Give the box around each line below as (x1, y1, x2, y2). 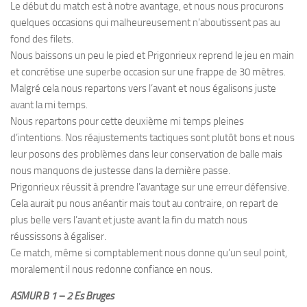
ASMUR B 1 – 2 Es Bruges (10, 290, 114, 302)
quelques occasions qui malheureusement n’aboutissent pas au (10, 16, 280, 29)
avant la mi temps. (10, 99, 88, 111)
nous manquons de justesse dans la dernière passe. (10, 164, 230, 177)
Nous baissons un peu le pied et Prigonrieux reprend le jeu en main (10, 49, 294, 62)
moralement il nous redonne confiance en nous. (10, 263, 212, 275)
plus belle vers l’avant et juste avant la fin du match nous (10, 214, 247, 226)
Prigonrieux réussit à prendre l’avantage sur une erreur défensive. (10, 181, 289, 193)
